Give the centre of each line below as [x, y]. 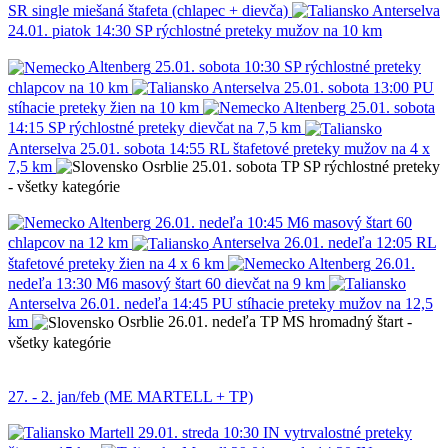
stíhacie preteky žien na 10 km [103, 108]
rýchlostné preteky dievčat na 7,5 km [185, 128]
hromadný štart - [360, 322]
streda [200, 432]
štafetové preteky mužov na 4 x [331, 148]
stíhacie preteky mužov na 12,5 [335, 304]
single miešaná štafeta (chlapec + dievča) [160, 11]
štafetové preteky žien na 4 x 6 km [116, 263]
